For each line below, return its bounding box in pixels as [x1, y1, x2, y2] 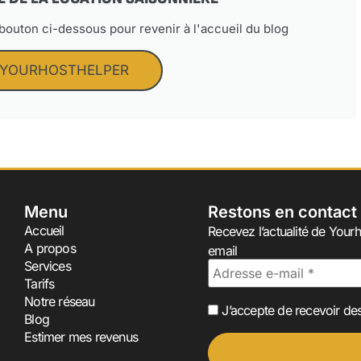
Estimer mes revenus [24, 329, 138, 345]
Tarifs [24, 276, 55, 292]
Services [24, 258, 71, 274]
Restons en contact [208, 202, 358, 222]
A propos [24, 240, 76, 256]
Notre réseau [24, 293, 95, 309]
